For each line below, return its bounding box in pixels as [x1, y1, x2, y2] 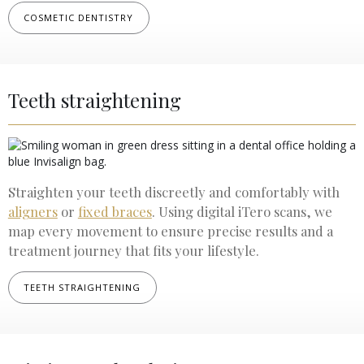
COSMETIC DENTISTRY [24, 11, 134, 24]
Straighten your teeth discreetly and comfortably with [7, 182, 340, 201]
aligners [7, 201, 58, 220]
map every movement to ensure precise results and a [7, 221, 333, 240]
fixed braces [77, 201, 152, 220]
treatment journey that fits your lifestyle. [7, 240, 259, 259]
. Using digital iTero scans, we [151, 201, 332, 220]
